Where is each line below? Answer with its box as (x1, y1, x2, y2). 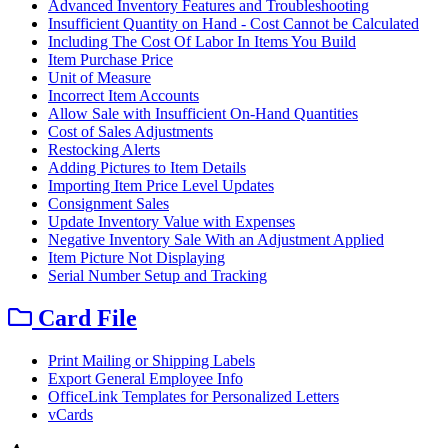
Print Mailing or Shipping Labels (48, 351, 255, 369)
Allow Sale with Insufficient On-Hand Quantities (48, 104, 358, 122)
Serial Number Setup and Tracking (48, 266, 267, 284)
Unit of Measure (48, 68, 151, 86)
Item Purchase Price (48, 50, 173, 68)
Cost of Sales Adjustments (48, 122, 213, 140)
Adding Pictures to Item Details (48, 158, 246, 176)
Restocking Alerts (48, 140, 160, 158)
